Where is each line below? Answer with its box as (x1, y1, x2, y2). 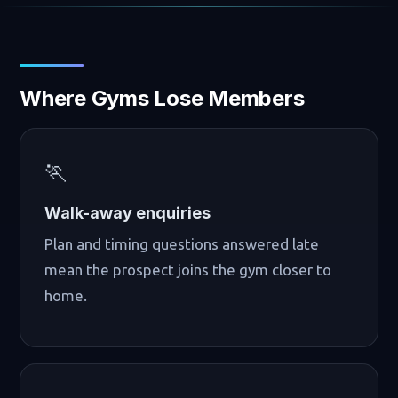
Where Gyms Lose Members (20, 84, 305, 111)
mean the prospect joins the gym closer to (44, 260, 332, 278)
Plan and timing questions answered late (44, 235, 320, 252)
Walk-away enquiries (44, 203, 211, 223)
